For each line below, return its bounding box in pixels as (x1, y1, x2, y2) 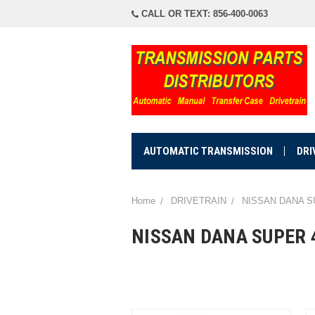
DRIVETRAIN (171, 195, 226, 206)
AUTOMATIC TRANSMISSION (143, 145, 274, 157)
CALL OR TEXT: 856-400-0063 (139, 8, 268, 19)
